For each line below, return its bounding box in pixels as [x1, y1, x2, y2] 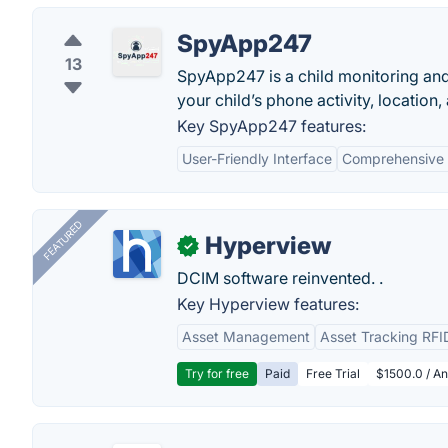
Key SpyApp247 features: [177, 116, 366, 136]
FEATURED [40, 218, 85, 263]
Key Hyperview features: [177, 294, 359, 314]
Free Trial [306, 366, 360, 381]
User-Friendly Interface [182, 150, 332, 167]
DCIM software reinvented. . [177, 268, 383, 288]
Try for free [185, 366, 249, 381]
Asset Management [182, 328, 310, 345]
